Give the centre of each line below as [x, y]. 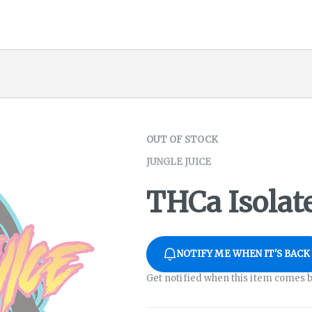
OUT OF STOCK [182, 140]
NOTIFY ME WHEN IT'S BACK [244, 253]
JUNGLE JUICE [179, 162]
